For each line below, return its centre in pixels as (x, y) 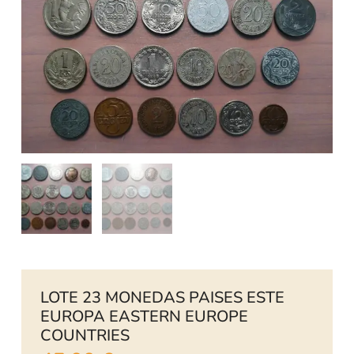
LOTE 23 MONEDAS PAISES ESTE (162, 298)
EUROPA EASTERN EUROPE (144, 317)
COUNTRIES (85, 336)
